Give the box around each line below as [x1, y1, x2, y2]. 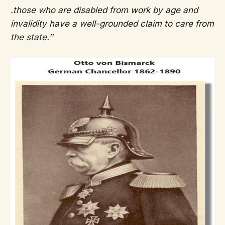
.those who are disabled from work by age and [10, 5, 198, 15]
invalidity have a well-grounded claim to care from [10, 18, 214, 29]
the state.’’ [10, 32, 53, 42]
